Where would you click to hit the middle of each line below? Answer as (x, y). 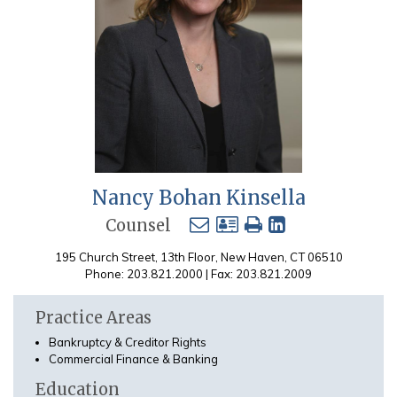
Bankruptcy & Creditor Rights (127, 342)
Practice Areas (93, 318)
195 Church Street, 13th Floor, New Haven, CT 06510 (198, 257)
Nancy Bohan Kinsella (198, 198)
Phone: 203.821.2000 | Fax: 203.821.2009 (198, 273)
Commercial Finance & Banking (133, 358)
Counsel (138, 226)
